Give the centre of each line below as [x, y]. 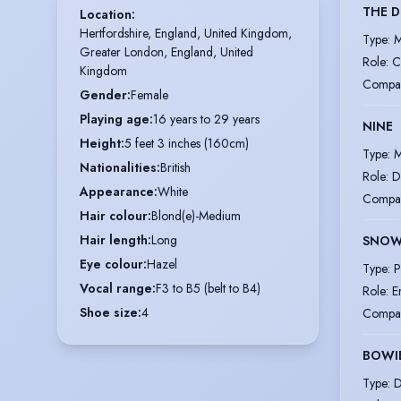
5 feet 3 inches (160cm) [187, 144]
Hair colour [114, 216]
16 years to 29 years [206, 119]
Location [106, 15]
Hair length [114, 240]
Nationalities [118, 168]
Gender [103, 95]
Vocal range [116, 289]
